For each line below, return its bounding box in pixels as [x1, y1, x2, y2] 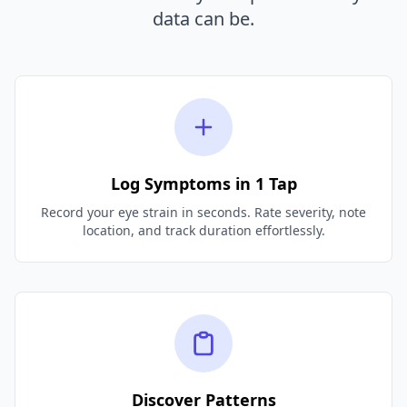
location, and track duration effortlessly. [82, 221, 325, 239]
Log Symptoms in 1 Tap [110, 172, 297, 194]
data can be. [153, 5, 254, 31]
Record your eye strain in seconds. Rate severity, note [41, 203, 366, 221]
